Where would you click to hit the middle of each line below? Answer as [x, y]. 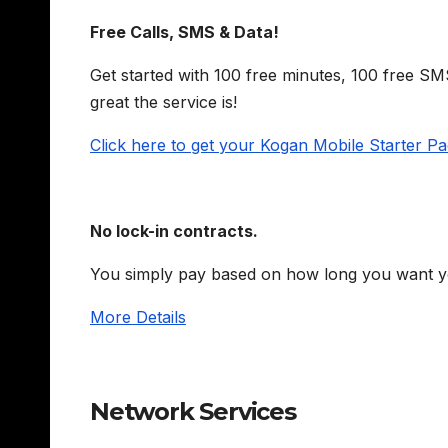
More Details [138, 316]
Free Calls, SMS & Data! [184, 31]
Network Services [193, 412]
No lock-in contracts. [174, 230]
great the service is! [163, 101]
